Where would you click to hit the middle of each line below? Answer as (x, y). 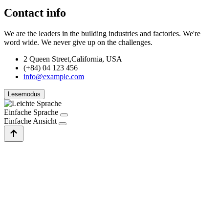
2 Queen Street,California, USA (73, 59)
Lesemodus (24, 94)
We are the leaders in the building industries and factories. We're (102, 33)
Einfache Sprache (31, 112)
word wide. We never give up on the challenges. (78, 42)
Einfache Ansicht (30, 121)
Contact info (35, 13)
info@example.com (54, 76)
